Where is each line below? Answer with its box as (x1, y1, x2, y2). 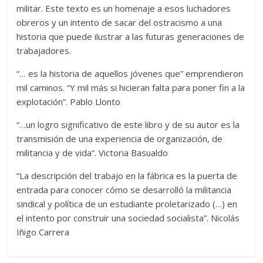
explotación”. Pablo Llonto (16, 95, 121, 107)
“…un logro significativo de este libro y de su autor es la (16, 118, 240, 130)
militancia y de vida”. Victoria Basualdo (16, 146, 168, 159)
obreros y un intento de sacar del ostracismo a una (16, 16, 222, 28)
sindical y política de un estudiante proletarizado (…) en (16, 197, 238, 210)
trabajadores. (16, 44, 72, 56)
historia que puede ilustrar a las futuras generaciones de (16, 30, 245, 42)
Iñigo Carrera (16, 225, 70, 238)
